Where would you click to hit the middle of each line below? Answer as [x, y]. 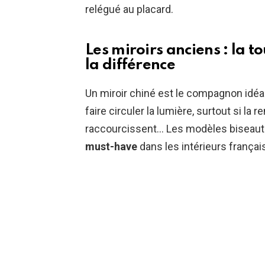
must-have [111, 146]
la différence [130, 65]
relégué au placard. [129, 9]
